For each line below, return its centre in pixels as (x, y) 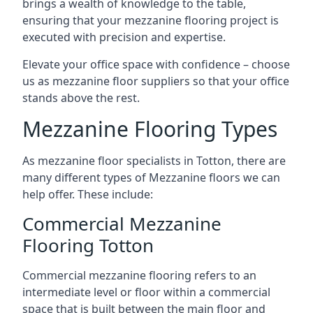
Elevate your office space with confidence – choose (156, 64)
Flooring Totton (88, 245)
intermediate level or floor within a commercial (146, 292)
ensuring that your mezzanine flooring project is (151, 20)
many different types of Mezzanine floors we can (151, 177)
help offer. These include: (88, 194)
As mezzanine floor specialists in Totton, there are (154, 161)
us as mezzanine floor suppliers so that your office (156, 81)
